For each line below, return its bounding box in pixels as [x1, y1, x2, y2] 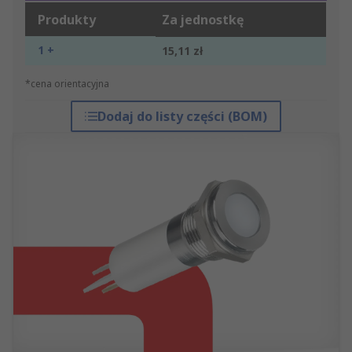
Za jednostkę [162, 11, 244, 29]
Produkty [38, 11, 96, 29]
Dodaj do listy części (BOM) [97, 108, 267, 126]
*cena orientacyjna [25, 77, 109, 91]
